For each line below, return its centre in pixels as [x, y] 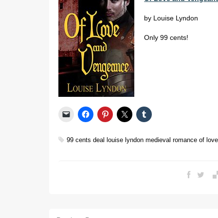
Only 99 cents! [166, 38]
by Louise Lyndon [171, 18]
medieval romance [172, 140]
